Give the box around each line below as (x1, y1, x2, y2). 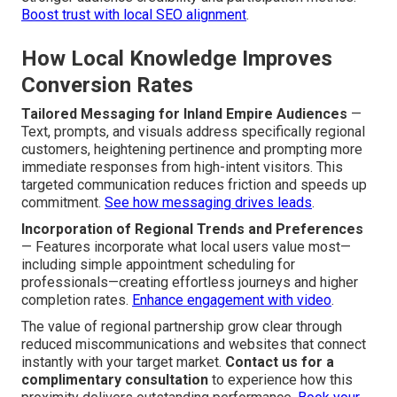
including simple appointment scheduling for (21, 256, 295, 274)
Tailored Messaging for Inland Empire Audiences (21, 105, 347, 123)
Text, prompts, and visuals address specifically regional (21, 123, 365, 141)
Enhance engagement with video (132, 292, 331, 309)
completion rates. (21, 292, 132, 309)
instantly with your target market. (21, 354, 225, 371)
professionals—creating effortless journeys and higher (21, 274, 358, 292)
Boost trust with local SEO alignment (21, 6, 246, 24)
